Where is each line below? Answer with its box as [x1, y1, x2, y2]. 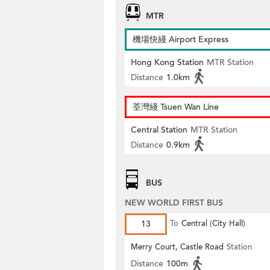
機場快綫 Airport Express [133, 34, 228, 45]
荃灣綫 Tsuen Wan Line [133, 101, 219, 113]
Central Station [131, 124, 187, 136]
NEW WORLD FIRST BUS [125, 197, 223, 209]
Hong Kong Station [131, 57, 204, 68]
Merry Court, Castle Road [131, 242, 224, 253]
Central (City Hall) [181, 218, 245, 229]
